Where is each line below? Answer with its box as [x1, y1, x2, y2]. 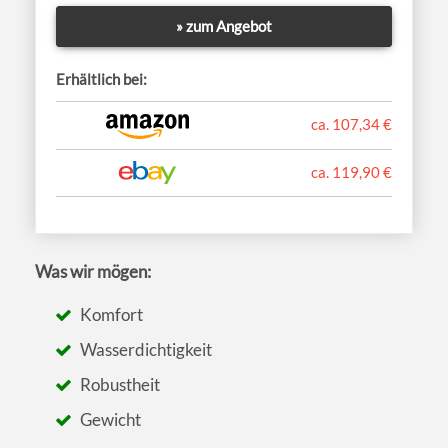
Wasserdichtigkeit [80, 339, 213, 361]
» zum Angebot [176, 16, 272, 35]
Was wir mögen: [35, 261, 151, 283]
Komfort [80, 304, 144, 326]
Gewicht [80, 409, 142, 431]
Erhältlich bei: [56, 69, 147, 88]
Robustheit [80, 374, 161, 396]
